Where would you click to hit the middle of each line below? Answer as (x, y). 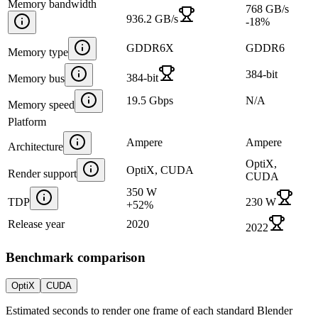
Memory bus (36, 78)
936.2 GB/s (152, 18)
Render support (42, 173)
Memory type (38, 52)
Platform (27, 121)
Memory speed (41, 104)
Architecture (35, 146)
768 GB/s (267, 9)
